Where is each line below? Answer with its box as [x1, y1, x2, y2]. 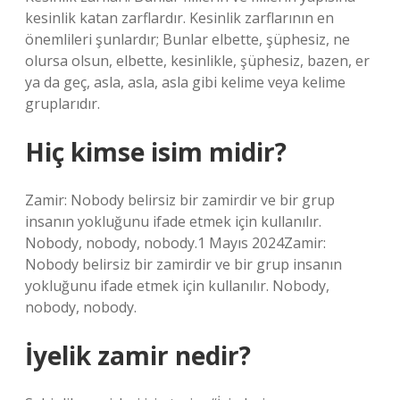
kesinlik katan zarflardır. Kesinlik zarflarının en [25, 8, 334, 28]
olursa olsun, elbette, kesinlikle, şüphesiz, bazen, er [25, 51, 370, 71]
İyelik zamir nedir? [25, 338, 251, 372]
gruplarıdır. [25, 94, 100, 113]
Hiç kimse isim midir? [25, 135, 287, 169]
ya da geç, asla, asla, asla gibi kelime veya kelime [25, 72, 346, 92]
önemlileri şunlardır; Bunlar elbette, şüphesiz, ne [25, 29, 350, 49]
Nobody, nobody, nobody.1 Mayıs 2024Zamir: [25, 233, 326, 253]
